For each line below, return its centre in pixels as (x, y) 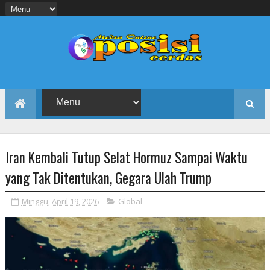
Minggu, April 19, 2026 (60, 201)
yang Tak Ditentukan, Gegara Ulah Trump (108, 177)
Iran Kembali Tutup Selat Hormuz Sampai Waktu (126, 157)
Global (130, 201)
